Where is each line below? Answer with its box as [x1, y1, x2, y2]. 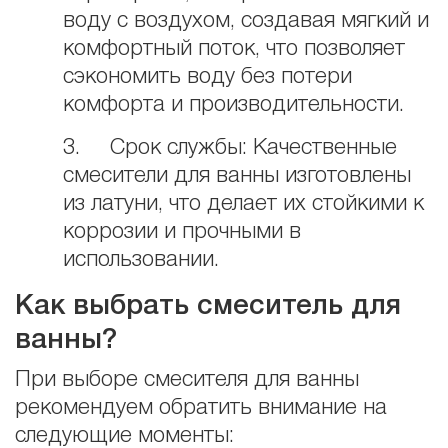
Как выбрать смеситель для [15, 293, 401, 319]
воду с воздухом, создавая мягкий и [63, 10, 429, 31]
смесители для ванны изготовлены [63, 166, 411, 187]
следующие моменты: [15, 425, 234, 446]
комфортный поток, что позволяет [63, 38, 405, 59]
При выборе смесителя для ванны [15, 369, 359, 390]
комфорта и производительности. [63, 94, 404, 115]
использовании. [63, 250, 219, 271]
